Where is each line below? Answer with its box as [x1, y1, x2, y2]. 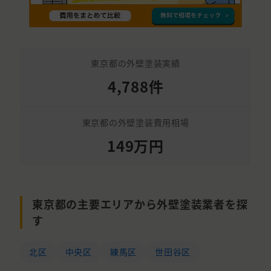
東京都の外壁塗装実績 [91, 57, 180, 70]
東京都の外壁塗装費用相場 [82, 116, 189, 129]
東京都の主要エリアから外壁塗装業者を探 [32, 196, 248, 212]
